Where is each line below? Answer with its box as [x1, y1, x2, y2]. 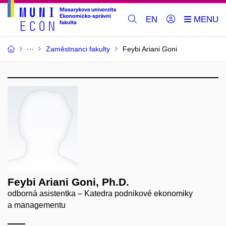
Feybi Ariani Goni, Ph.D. [8, 176, 129, 188]
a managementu [8, 201, 66, 210]
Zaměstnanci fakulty [46, 45, 110, 53]
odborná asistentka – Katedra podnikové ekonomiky [8, 189, 193, 198]
